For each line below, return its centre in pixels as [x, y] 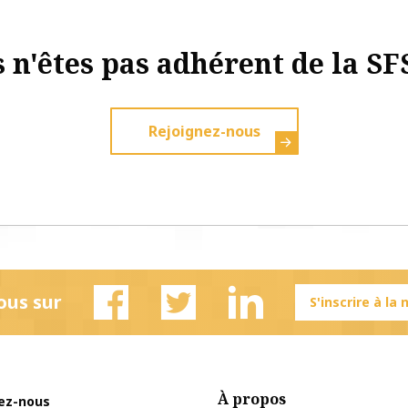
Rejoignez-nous [204, 131]
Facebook [140, 330]
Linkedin [270, 330]
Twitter [200, 330]
